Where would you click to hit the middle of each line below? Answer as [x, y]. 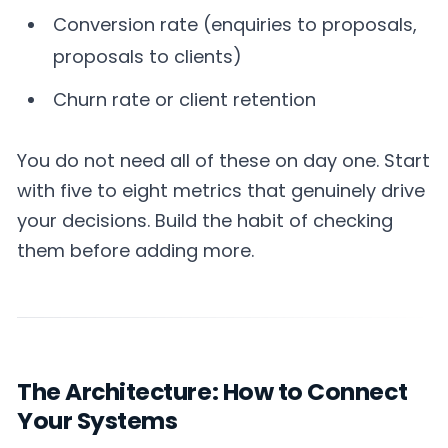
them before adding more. [135, 250]
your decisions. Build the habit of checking [205, 220]
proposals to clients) [148, 57]
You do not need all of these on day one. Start [223, 160]
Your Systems [97, 420]
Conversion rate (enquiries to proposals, [235, 25]
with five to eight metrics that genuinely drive [221, 190]
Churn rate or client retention [185, 99]
